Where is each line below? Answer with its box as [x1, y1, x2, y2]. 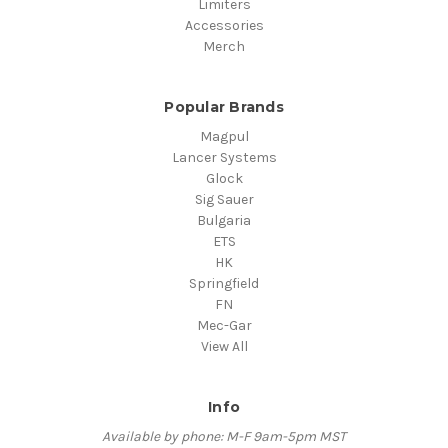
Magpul [199, 128, 249, 146]
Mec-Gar [196, 317, 252, 335]
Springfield [189, 275, 259, 293]
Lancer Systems [171, 149, 277, 167]
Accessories [184, 17, 264, 35]
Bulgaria [197, 212, 251, 230]
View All [200, 338, 248, 356]
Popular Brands [164, 98, 284, 117]
